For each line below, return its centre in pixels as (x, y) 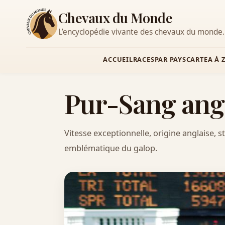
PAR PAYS (170, 59)
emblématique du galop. (111, 148)
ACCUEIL (118, 59)
